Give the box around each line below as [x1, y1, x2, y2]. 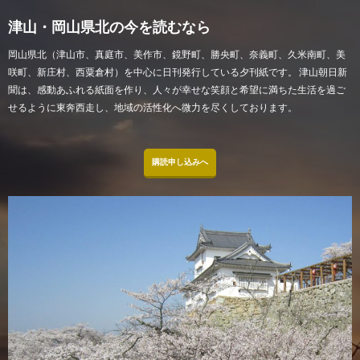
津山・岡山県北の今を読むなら [8, 17, 211, 35]
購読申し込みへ [152, 156, 208, 166]
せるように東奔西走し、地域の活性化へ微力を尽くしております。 [8, 100, 297, 113]
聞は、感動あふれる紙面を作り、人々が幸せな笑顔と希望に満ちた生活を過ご [8, 83, 346, 96]
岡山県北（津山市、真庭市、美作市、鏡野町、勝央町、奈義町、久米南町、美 [8, 47, 346, 60]
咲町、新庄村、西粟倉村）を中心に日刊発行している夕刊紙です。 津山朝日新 [8, 65, 347, 78]
